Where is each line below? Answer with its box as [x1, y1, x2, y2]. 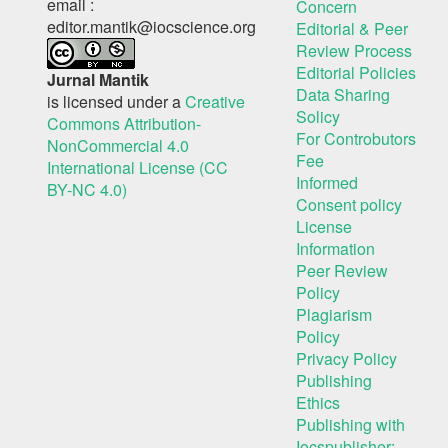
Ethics [296, 391, 340, 414]
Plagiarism [296, 303, 372, 326]
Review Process [296, 39, 412, 62]
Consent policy [296, 193, 402, 216]
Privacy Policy [296, 347, 397, 370]
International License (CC [47, 156, 228, 179]
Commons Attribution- [47, 112, 201, 135]
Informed [296, 171, 358, 194]
